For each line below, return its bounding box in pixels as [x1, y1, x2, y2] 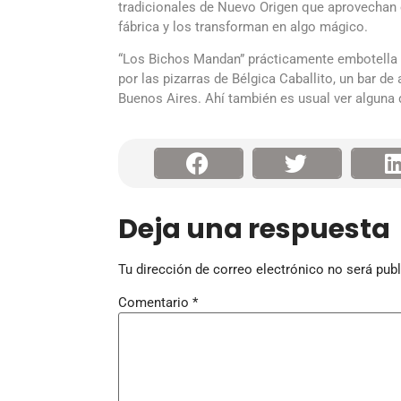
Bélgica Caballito [232, 71, 333, 88]
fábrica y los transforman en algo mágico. [118, 18, 368, 35]
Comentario [118, 294, 192, 311]
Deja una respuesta [118, 210, 390, 249]
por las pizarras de [118, 71, 232, 88]
